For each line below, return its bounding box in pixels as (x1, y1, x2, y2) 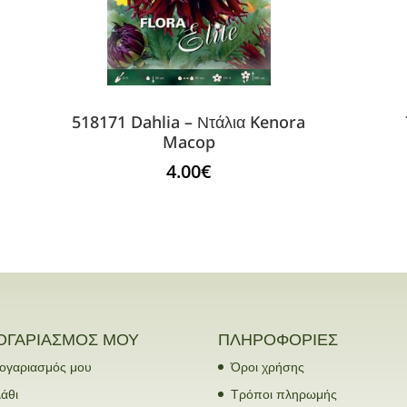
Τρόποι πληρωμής (231, 385, 338, 403)
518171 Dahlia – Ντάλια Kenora (72, 110, 306, 133)
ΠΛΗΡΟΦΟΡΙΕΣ (218, 328, 339, 351)
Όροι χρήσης (231, 358, 305, 376)
